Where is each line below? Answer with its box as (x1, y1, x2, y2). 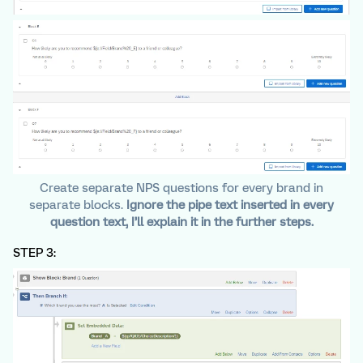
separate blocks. (29, 197, 126, 212)
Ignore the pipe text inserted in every (126, 197, 334, 212)
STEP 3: (13, 245, 59, 260)
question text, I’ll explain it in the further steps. (49, 214, 314, 229)
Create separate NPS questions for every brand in (40, 180, 323, 195)
